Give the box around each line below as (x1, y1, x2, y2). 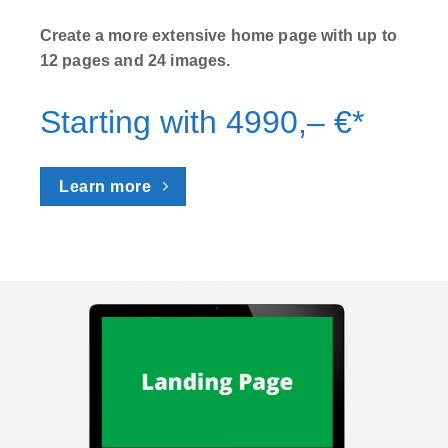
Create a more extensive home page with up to (39, 26, 397, 44)
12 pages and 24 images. (39, 51, 231, 69)
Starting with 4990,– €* (39, 103, 364, 140)
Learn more (59, 177, 152, 195)
